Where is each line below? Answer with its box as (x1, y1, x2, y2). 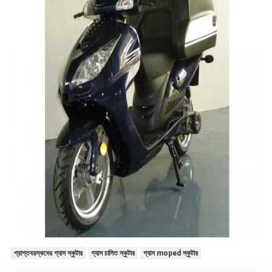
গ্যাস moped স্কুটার (143, 249, 198, 258)
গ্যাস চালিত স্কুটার (90, 249, 135, 258)
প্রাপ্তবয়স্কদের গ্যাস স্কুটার (13, 249, 83, 258)
